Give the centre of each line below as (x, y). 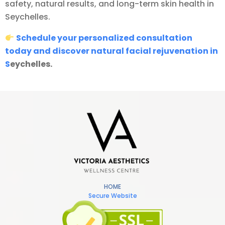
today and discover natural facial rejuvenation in (111, 51)
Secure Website (113, 195)
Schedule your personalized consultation (104, 38)
